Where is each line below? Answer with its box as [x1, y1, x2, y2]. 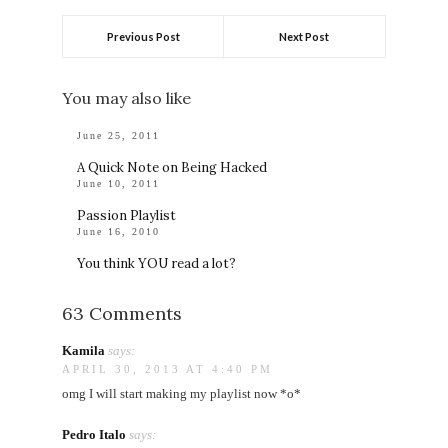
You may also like [62, 87, 192, 108]
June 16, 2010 [77, 225, 161, 237]
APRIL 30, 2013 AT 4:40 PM [62, 362, 274, 375]
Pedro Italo [62, 426, 127, 442]
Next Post [279, 29, 330, 43]
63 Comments [62, 301, 183, 325]
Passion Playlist [77, 206, 177, 224]
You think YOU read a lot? [77, 254, 237, 272]
